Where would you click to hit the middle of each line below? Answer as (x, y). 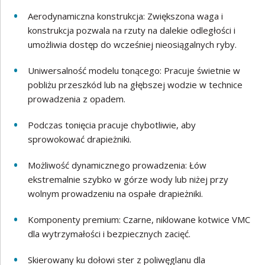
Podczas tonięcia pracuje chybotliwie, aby (112, 125)
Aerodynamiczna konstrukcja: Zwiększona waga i (126, 16)
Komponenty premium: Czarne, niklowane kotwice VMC (139, 219)
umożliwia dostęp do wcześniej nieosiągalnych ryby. (132, 44)
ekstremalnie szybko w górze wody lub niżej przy (128, 179)
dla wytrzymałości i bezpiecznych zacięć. (109, 234)
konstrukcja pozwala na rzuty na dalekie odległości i (132, 30)
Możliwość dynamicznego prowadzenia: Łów (117, 165)
